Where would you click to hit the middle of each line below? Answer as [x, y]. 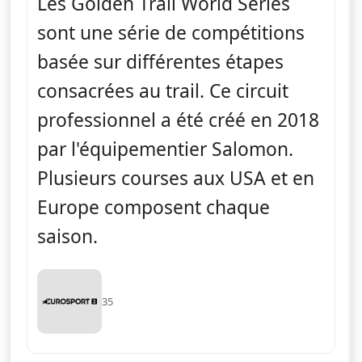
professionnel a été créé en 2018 [178, 120]
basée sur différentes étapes [160, 61]
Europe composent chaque [154, 207]
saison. [67, 236]
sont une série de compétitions [171, 32]
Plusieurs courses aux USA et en [176, 178]
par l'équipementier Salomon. [165, 149]
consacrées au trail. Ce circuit [163, 90]
